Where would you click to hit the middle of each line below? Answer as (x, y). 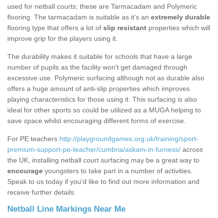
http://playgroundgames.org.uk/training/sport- (129, 139)
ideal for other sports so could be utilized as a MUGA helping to (104, 110)
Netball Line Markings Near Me (66, 209)
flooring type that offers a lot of (55, 28)
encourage (25, 171)
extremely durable (181, 17)
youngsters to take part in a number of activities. (118, 171)
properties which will (178, 28)
